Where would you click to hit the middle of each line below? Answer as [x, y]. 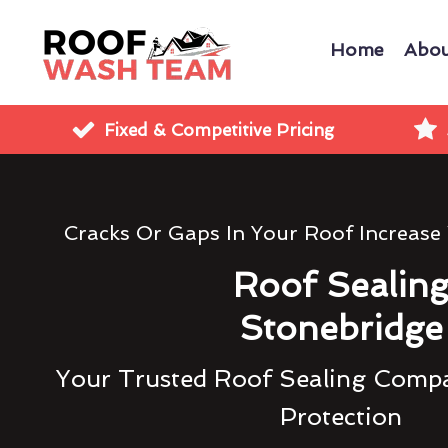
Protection [341, 416]
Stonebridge [341, 328]
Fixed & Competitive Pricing [219, 129]
